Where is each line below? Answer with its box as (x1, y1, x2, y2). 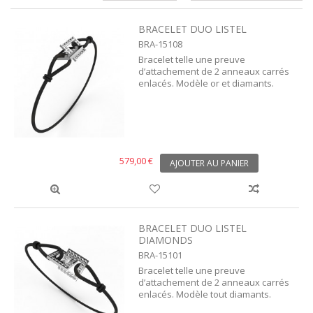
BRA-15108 (138, 37, 183, 50)
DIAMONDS (138, 233, 194, 247)
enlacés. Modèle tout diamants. (138, 288, 272, 301)
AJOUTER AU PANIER (170, 157, 249, 170)
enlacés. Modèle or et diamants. (138, 76, 275, 89)
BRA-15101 (138, 249, 183, 262)
